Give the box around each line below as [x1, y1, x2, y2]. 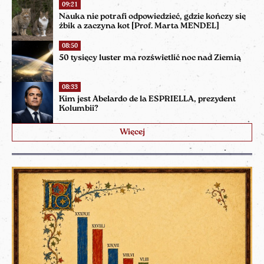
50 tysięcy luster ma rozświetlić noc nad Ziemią [59, 53, 241, 62]
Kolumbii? [59, 104, 98, 113]
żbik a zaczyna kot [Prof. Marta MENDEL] [59, 21, 219, 31]
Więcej [119, 127, 145, 137]
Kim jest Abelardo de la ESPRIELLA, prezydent [59, 94, 236, 104]
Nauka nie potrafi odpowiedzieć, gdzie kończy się [59, 12, 246, 21]
